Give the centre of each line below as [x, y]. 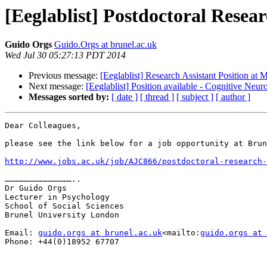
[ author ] [233, 97]
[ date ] [125, 97]
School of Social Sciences [64, 206]
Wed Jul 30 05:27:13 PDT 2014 [65, 55]
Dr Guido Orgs [36, 188]
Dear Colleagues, [43, 126]
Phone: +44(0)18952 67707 [62, 242]
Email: [21, 233]
